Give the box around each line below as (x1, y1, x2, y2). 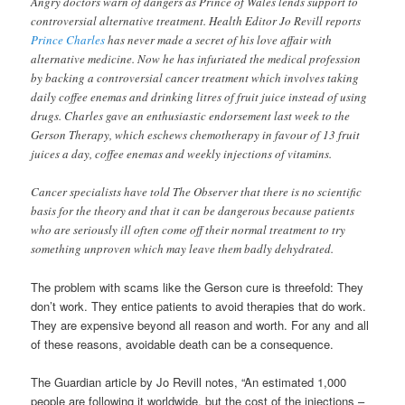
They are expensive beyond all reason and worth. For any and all (31, 316, 370, 334)
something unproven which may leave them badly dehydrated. (31, 240, 334, 257)
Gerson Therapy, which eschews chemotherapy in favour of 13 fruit (31, 126, 361, 143)
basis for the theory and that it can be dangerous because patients (31, 202, 355, 219)
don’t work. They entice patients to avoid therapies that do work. (31, 297, 367, 316)
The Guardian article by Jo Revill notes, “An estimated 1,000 (31, 373, 347, 391)
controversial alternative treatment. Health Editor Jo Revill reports (31, 12, 362, 29)
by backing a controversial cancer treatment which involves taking (31, 69, 360, 86)
